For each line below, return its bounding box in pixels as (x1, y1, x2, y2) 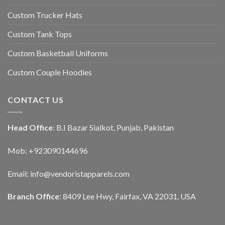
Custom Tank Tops (8, 29, 72, 39)
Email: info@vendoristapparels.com (8, 168, 130, 178)
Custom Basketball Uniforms (8, 48, 108, 58)
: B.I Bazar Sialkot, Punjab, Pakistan (53, 122, 174, 132)
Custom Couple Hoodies (8, 67, 92, 77)
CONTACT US (8, 95, 64, 105)
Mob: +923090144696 (8, 145, 88, 155)
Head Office (8, 122, 53, 132)
